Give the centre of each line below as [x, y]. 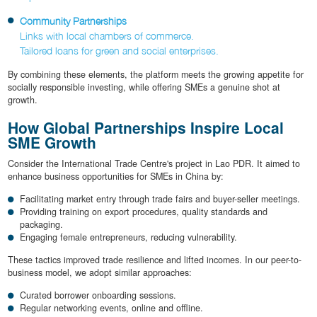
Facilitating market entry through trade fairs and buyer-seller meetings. [160, 199]
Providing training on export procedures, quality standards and [144, 212]
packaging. [41, 225]
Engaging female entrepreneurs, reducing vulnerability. [128, 237]
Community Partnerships [73, 21]
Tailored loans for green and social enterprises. [119, 50]
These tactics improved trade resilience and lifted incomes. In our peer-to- [154, 260]
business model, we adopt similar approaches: [99, 273]
